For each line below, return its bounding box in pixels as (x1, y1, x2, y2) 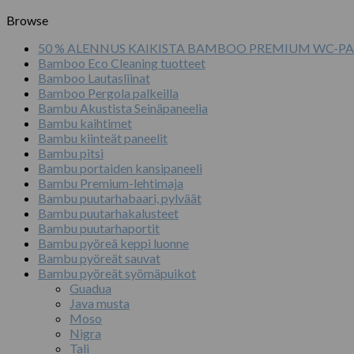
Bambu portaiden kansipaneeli (38, 160, 202, 176)
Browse (6, 13, 48, 28)
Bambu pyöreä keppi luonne (38, 235, 189, 251)
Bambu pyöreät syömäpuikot (38, 265, 196, 281)
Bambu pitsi (38, 145, 104, 161)
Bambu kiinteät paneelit (38, 130, 168, 146)
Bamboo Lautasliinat (38, 70, 150, 86)
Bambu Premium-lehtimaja (38, 175, 183, 191)
